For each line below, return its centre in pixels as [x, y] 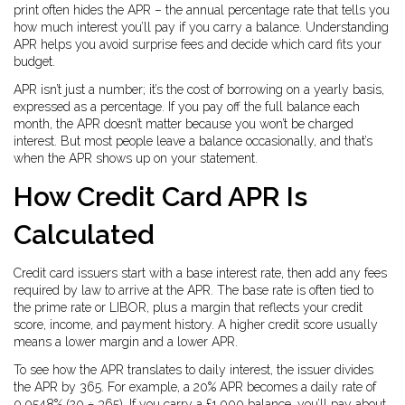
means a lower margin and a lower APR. [126, 342]
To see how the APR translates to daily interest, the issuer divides [193, 370]
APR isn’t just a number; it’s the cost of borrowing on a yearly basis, [199, 89]
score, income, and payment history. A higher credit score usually [196, 325]
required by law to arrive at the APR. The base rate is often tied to [193, 290]
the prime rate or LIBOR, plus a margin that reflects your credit [188, 307]
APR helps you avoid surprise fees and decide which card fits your [198, 44]
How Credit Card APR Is [160, 197]
